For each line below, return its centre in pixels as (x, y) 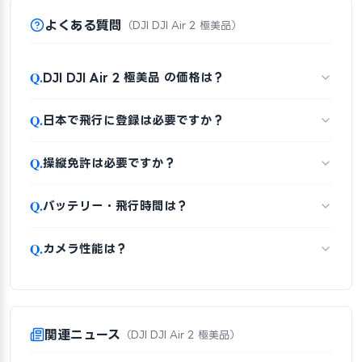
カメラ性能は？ (85, 248)
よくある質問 (83, 25)
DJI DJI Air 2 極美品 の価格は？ (134, 77)
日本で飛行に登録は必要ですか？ (134, 120)
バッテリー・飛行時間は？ (116, 205)
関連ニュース (82, 335)
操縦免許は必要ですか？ (109, 162)
